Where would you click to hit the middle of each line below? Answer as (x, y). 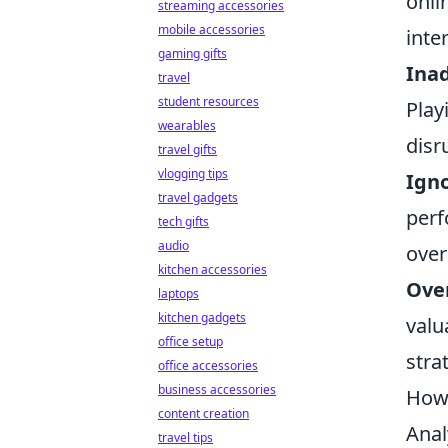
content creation (203, 413)
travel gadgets (198, 197)
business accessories (217, 389)
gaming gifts (192, 53)
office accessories (208, 365)
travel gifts (187, 149)
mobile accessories (211, 29)
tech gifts (183, 221)
